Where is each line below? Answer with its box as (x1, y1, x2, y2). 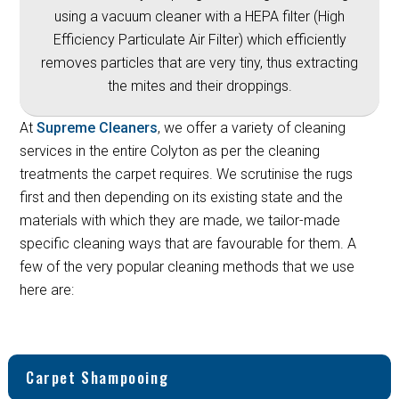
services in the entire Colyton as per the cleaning (20, 142, 321, 159)
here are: (20, 281, 75, 298)
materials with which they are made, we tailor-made (20, 211, 341, 229)
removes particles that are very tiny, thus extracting (41, 53, 358, 71)
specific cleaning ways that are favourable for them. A (20, 234, 357, 252)
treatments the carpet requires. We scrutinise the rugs (20, 165, 354, 183)
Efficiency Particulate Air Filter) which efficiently (53, 30, 346, 48)
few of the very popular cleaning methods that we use (20, 257, 355, 275)
